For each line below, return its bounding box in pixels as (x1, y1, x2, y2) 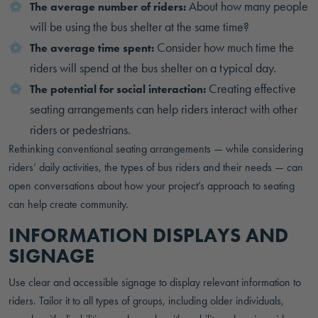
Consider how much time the (154, 39, 294, 55)
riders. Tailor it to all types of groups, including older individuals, (9, 293, 284, 308)
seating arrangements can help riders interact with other (30, 101, 297, 117)
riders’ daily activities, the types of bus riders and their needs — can (9, 160, 303, 175)
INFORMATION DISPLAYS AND (9, 223, 288, 248)
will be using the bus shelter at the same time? (30, 18, 249, 35)
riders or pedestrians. (30, 121, 131, 138)
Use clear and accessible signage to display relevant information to (9, 275, 301, 290)
